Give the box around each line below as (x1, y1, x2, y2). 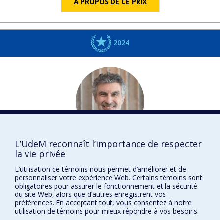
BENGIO (110, 140, 145, 153)
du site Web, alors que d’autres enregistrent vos (15, 189, 166, 199)
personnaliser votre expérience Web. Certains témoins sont (15, 172, 202, 182)
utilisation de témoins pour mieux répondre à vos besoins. (15, 206, 199, 216)
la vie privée (15, 148, 65, 160)
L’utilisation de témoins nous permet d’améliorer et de (15, 164, 186, 174)
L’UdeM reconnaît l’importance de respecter (15, 138, 202, 150)
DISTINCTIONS (85, 172, 135, 182)
